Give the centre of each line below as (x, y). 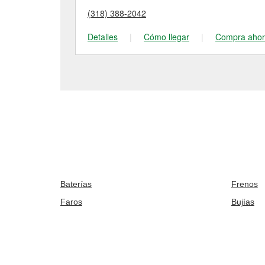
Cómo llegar (167, 37)
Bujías (243, 202)
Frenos (244, 184)
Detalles (103, 37)
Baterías (76, 184)
